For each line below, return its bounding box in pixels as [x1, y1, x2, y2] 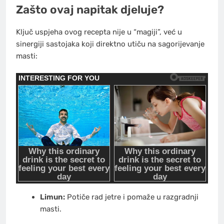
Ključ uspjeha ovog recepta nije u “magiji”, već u [16, 27, 182, 36]
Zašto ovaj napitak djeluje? [16, 2, 164, 16]
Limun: [39, 192, 65, 202]
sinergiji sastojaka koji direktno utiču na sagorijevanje [16, 39, 204, 48]
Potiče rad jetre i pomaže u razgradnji [64, 192, 198, 202]
